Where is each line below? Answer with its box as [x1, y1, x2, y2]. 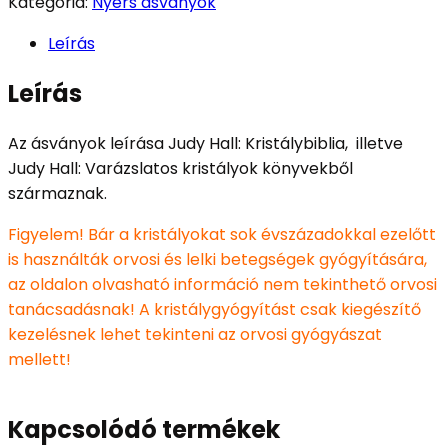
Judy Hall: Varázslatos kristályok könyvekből [8, 156, 353, 180]
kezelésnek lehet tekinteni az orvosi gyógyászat [8, 322, 382, 346]
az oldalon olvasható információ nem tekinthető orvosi [8, 272, 437, 296]
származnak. [8, 181, 107, 205]
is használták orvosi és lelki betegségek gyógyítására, [8, 247, 427, 271]
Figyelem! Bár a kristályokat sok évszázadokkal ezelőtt [8, 222, 436, 246]
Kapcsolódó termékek [8, 412, 280, 446]
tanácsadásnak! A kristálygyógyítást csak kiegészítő [8, 297, 421, 321]
